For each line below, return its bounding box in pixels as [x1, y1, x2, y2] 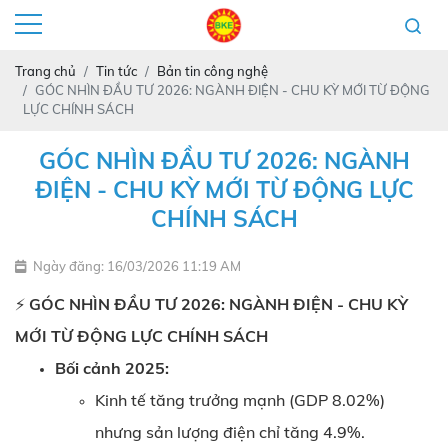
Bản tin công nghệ [157, 63, 268, 79]
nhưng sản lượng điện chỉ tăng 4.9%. [95, 422, 365, 442]
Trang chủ [15, 63, 76, 79]
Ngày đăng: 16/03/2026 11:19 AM [33, 258, 241, 274]
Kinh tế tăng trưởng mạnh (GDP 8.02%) [95, 390, 385, 410]
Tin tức [96, 63, 137, 79]
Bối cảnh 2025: [55, 358, 169, 378]
